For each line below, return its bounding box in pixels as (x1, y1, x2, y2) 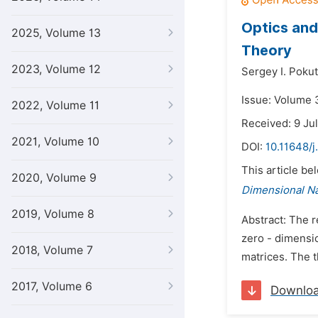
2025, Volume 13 (11, 26, 101, 40)
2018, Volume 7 (11, 243, 93, 257)
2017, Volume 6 (11, 280, 92, 293)
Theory (241, 42, 292, 59)
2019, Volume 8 (11, 207, 94, 221)
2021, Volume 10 (11, 135, 99, 148)
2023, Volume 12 (11, 62, 101, 76)
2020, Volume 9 (11, 171, 97, 185)
